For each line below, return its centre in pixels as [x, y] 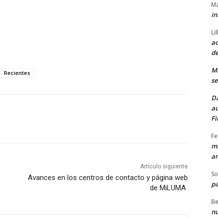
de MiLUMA [169, 188]
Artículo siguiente [164, 167]
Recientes [17, 73]
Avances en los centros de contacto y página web [108, 178]
